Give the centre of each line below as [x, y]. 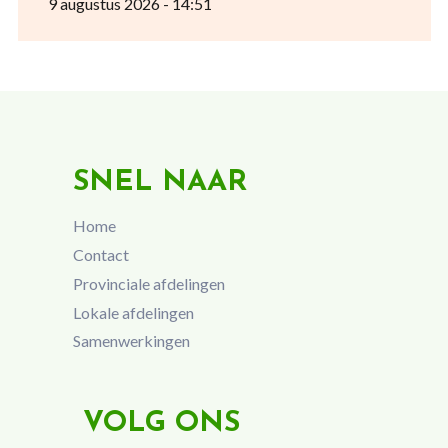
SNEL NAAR [159, 182]
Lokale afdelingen [133, 312]
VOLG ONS [161, 424]
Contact [100, 254]
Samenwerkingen [131, 341]
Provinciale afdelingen [148, 283]
